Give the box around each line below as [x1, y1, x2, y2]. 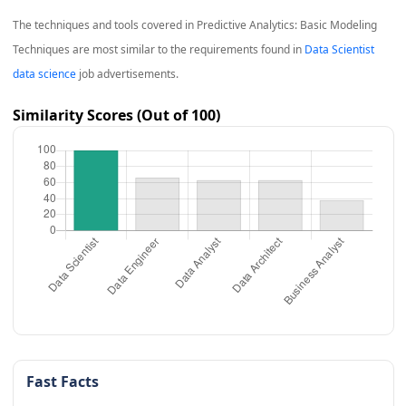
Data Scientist [304, 42, 374, 58]
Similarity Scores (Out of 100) [12, 105, 220, 126]
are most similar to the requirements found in [69, 42, 304, 58]
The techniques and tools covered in [12, 17, 197, 34]
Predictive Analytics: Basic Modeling [196, 17, 377, 34]
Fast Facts [25, 372, 99, 392]
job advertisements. [75, 66, 179, 82]
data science [12, 66, 76, 82]
